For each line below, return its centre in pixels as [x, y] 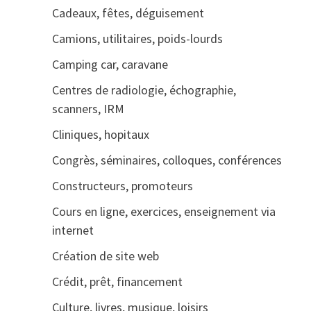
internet [73, 230]
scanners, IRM [88, 109]
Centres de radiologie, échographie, [144, 90]
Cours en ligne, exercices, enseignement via [163, 211]
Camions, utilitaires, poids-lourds [137, 39]
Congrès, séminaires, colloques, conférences [167, 160]
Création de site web [105, 256]
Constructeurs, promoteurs [122, 186]
